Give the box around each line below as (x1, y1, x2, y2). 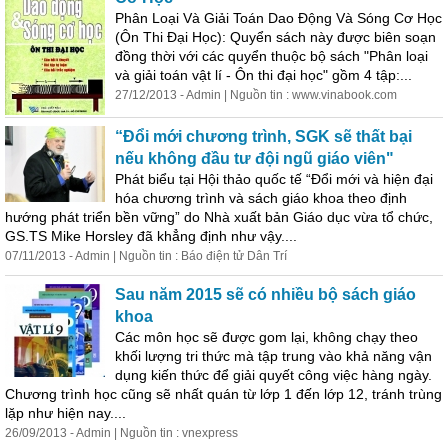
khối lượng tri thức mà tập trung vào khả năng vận (115, 348, 432, 364)
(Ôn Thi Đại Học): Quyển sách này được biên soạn (115, 29, 436, 45)
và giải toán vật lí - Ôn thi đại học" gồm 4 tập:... (115, 67, 412, 83)
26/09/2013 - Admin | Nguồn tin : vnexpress (5, 426, 238, 440)
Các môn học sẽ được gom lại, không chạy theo (115, 329, 418, 345)
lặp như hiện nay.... (5, 405, 126, 421)
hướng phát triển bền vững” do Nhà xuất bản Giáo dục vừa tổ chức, (5, 209, 433, 225)
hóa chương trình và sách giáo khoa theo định (115, 190, 407, 206)
